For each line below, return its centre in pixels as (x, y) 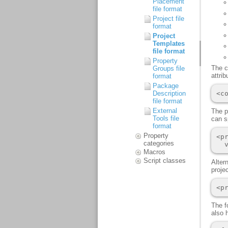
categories (159, 143)
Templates (169, 44)
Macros (154, 152)
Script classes (165, 161)
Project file (168, 19)
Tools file (166, 118)
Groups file (169, 68)
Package (166, 86)
